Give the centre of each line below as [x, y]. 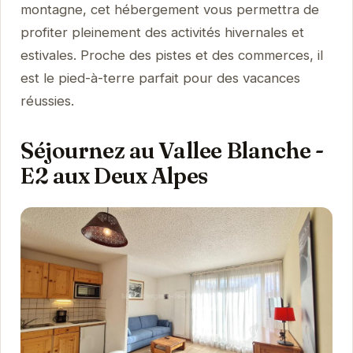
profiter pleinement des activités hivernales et [162, 32]
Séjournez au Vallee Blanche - [172, 150]
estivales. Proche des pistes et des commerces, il [171, 55]
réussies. [47, 100]
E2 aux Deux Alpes [114, 175]
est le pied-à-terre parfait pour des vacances [160, 78]
